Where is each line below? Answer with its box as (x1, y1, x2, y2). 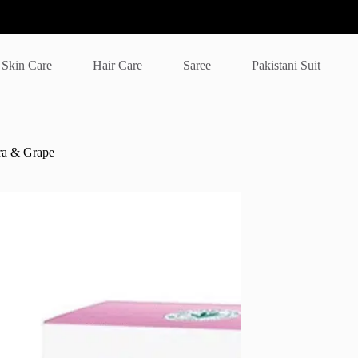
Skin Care (2, 58, 53, 72)
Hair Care (93, 58, 143, 72)
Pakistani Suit (252, 58, 321, 72)
